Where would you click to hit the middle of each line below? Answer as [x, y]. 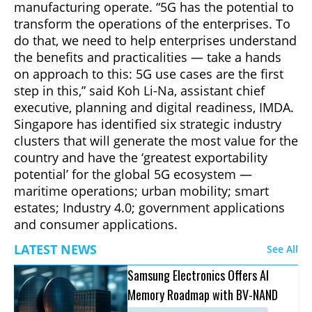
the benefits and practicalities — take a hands [148, 57]
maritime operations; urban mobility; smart [141, 190]
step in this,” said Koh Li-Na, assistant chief [139, 90]
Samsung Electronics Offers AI [198, 275]
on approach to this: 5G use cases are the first [149, 73]
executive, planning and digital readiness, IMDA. [154, 107]
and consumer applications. [96, 224]
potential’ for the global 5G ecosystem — [133, 174]
